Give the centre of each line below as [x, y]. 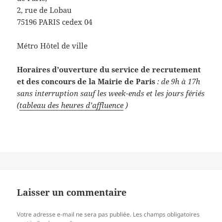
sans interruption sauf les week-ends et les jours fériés [111, 93]
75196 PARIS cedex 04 [55, 22]
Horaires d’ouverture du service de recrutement [109, 70]
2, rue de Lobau [45, 10]
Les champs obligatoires [166, 214]
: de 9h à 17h [179, 82]
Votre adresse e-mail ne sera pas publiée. [74, 214]
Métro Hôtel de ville [53, 46]
